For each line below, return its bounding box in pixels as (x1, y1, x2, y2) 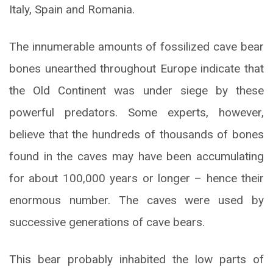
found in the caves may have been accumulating (9, 149, 264, 163)
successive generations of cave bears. (9, 214, 205, 229)
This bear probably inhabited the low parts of (9, 252, 264, 266)
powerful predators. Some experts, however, (9, 105, 264, 119)
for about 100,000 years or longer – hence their (9, 171, 264, 185)
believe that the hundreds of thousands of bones (9, 127, 264, 141)
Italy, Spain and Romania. (9, 2, 135, 16)
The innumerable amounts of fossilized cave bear (9, 39, 264, 54)
